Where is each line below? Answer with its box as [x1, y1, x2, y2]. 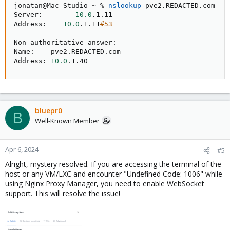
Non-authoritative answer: [14, 39, 117, 46]
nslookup [108, 2, 141, 9]
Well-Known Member [35, 116, 100, 125]
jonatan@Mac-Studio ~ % [14, 2, 108, 9]
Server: [14, 11, 75, 18]
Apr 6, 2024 [5, 145, 39, 154]
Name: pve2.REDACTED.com [14, 48, 121, 55]
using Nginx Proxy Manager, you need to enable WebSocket [5, 179, 204, 188]
